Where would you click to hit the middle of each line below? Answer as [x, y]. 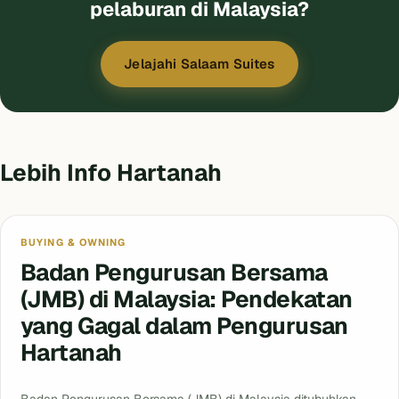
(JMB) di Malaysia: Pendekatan [187, 300]
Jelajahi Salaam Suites [199, 64]
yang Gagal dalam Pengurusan [184, 326]
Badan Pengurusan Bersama [174, 273]
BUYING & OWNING [73, 243]
